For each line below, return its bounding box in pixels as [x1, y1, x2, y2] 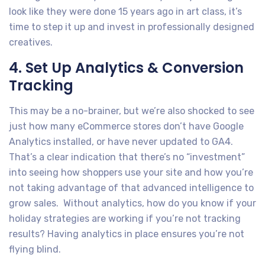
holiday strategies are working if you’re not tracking [9, 212, 241, 224]
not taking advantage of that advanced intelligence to [9, 182, 254, 193]
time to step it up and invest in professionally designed [9, 21, 254, 33]
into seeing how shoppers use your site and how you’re [9, 166, 253, 178]
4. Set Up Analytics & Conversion [9, 57, 244, 77]
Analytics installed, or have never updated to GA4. [9, 135, 235, 147]
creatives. [9, 36, 53, 48]
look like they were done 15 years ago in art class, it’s [9, 5, 242, 17]
